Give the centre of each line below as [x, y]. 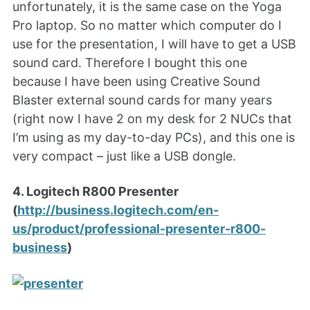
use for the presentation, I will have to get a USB [154, 44]
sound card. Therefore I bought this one [130, 63]
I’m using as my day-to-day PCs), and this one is [154, 138]
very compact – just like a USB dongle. [124, 156]
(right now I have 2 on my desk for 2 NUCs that [152, 119]
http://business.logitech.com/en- [118, 210]
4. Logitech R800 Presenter [95, 191]
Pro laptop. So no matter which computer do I [147, 26]
